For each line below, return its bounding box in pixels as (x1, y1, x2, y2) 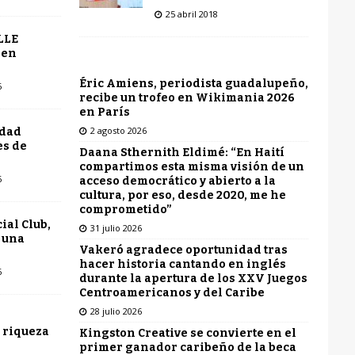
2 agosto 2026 (90, 124, 147, 136)
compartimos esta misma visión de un (78, 159, 304, 174)
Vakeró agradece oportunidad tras (78, 242, 288, 257)
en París (78, 105, 130, 119)
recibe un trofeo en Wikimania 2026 (78, 90, 295, 105)
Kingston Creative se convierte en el (78, 326, 296, 340)
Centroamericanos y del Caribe (78, 285, 265, 300)
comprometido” (78, 202, 172, 216)
